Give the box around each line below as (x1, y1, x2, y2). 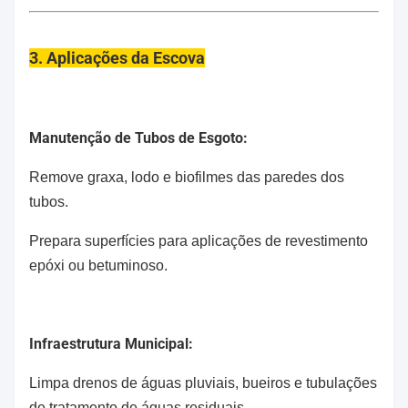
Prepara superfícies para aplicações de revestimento (29, 233, 368, 249)
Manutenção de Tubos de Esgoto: (29, 129, 248, 147)
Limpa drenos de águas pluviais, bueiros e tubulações (29, 375, 377, 391)
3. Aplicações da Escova (29, 48, 205, 67)
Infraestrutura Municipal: (29, 335, 193, 352)
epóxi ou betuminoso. (29, 258, 168, 273)
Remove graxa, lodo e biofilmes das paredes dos (29, 169, 344, 185)
